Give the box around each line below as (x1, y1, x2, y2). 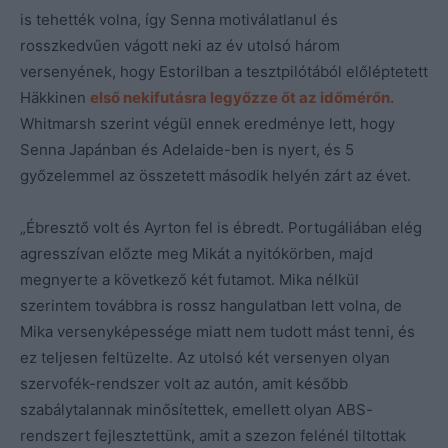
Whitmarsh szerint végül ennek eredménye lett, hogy (20, 114, 395, 134)
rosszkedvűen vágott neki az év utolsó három (20, 36, 340, 56)
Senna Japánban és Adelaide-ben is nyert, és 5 (20, 140, 354, 160)
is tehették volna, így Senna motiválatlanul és (20, 10, 338, 30)
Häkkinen (20, 88, 90, 108)
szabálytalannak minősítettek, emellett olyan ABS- (20, 400, 373, 420)
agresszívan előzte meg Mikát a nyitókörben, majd (20, 244, 373, 264)
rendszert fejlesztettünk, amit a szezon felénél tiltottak (20, 426, 406, 446)
